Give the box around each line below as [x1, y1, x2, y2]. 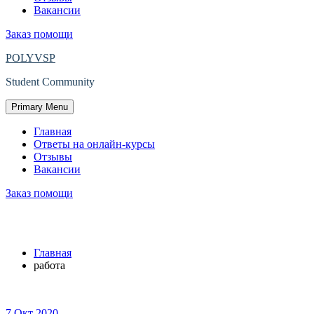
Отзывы [34, 151, 72, 163]
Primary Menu [11, 102, 68, 112]
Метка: [6, 213, 66, 232]
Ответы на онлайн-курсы [34, 138, 155, 150]
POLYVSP [6, 52, 55, 64]
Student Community [6, 76, 95, 88]
